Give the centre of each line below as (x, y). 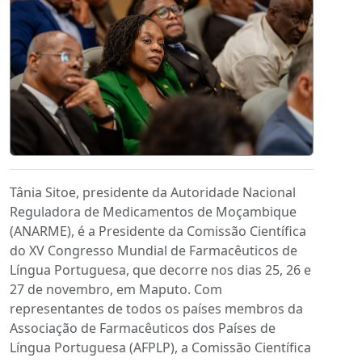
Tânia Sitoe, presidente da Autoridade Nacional (153, 192)
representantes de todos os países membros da (156, 308)
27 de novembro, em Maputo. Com (116, 289)
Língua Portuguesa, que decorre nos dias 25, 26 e (160, 269)
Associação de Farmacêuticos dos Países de (143, 328)
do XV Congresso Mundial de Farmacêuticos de (154, 250)
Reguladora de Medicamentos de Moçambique (153, 211)
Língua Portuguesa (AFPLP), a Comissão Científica (160, 347)
